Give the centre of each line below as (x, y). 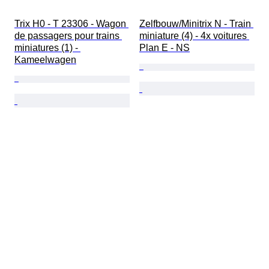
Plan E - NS (165, 48)
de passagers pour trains (68, 36)
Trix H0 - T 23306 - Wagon (71, 24)
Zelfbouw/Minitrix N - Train (196, 24)
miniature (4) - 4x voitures (194, 36)
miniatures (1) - (47, 48)
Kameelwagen (45, 60)
